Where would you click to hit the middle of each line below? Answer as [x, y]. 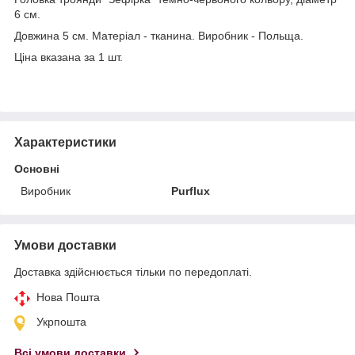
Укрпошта [61, 321]
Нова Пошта [68, 297]
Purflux [191, 191]
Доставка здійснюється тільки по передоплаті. [133, 271]
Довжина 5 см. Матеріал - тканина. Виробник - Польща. [159, 35]
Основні [37, 168]
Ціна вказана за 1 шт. [69, 57]
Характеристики [65, 142]
